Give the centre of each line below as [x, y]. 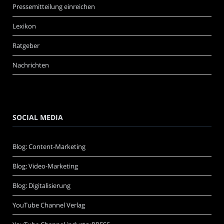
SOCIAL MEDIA [38, 117]
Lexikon [24, 26]
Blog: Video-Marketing [45, 166]
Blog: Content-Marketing [49, 147]
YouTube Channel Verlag [49, 205]
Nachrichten [31, 65]
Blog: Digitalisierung [41, 186]
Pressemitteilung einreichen [54, 7]
